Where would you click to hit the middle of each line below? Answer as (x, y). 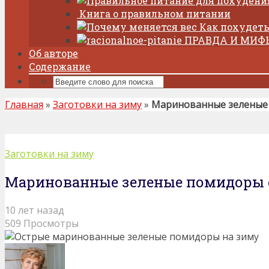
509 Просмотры (42, 223)
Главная (24, 104)
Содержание (60, 66)
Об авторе (53, 53)
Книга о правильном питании (155, 14)
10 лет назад (35, 210)
